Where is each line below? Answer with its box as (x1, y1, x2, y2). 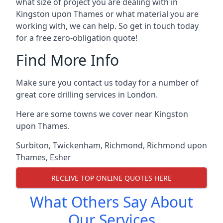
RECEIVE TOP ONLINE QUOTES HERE (51, 173, 172, 183)
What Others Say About (30, 192, 193, 212)
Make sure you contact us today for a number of (16, 77, 199, 88)
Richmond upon (147, 140, 207, 151)
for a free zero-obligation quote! (16, 32, 137, 43)
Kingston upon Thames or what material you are (16, 8, 199, 19)
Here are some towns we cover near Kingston (16, 109, 188, 119)
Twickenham (53, 140, 101, 151)
